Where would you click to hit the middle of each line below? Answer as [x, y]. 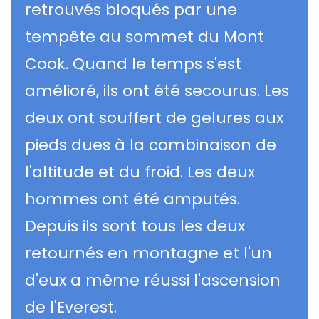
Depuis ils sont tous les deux [135, 226]
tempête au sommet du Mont [145, 37]
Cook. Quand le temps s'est [133, 64]
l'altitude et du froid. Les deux [140, 172]
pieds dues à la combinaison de [151, 145]
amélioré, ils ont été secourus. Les [157, 91]
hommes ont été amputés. [132, 199]
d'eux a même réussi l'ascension [153, 281]
